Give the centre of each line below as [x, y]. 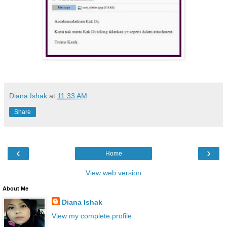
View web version [113, 173]
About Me [15, 188]
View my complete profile [91, 216]
